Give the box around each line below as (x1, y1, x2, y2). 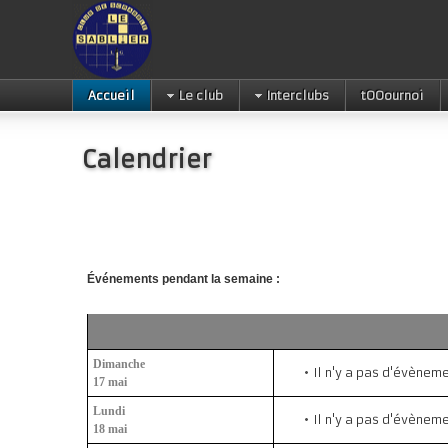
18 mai (93, 422, 127, 436)
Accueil (88, 88, 135, 103)
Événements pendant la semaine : (87, 272, 280, 286)
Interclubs (267, 88, 329, 103)
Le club (179, 88, 223, 103)
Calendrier (82, 145, 211, 175)
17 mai (93, 375, 127, 389)
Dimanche (93, 357, 145, 371)
